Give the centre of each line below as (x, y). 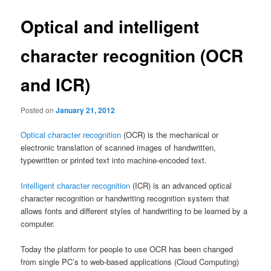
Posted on (38, 109)
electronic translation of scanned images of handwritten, (119, 147)
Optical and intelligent (110, 27)
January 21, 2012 (86, 110)
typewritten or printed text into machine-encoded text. (114, 160)
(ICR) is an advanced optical (181, 186)
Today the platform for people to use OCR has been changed (127, 249)
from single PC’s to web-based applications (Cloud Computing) (130, 262)
